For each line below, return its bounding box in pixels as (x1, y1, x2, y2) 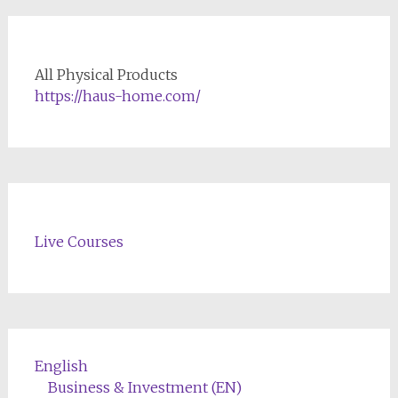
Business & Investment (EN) (47, 378, 242, 396)
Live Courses (34, 232, 123, 251)
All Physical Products (34, 65, 178, 84)
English (34, 356, 88, 375)
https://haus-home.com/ (34, 86, 201, 105)
